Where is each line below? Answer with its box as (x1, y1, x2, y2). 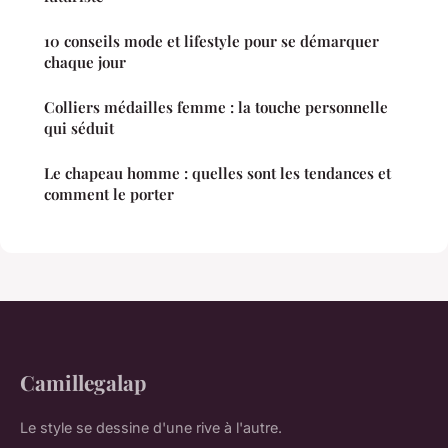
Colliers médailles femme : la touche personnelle (44, 96, 388, 117)
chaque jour (44, 51, 126, 72)
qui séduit (44, 117, 114, 138)
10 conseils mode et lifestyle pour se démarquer (44, 30, 379, 51)
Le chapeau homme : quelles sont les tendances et (44, 162, 391, 183)
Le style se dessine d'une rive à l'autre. (20, 418, 282, 436)
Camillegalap (20, 367, 146, 396)
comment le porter (44, 183, 174, 204)
